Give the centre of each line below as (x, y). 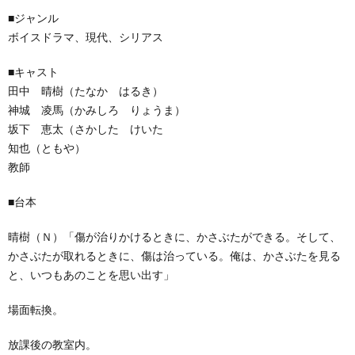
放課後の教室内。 (52, 344)
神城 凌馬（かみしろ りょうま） (97, 109)
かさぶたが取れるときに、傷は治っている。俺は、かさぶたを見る (174, 255)
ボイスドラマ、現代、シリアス (86, 36)
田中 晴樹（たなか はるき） (86, 90)
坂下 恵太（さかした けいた (86, 128)
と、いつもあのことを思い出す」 (91, 274)
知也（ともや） (47, 147)
